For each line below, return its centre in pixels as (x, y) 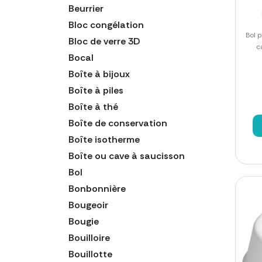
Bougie (84, 221)
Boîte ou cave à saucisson (127, 156)
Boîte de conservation (118, 123)
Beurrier (86, 8)
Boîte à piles (96, 90)
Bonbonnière (97, 188)
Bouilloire (89, 237)
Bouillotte (90, 254)
